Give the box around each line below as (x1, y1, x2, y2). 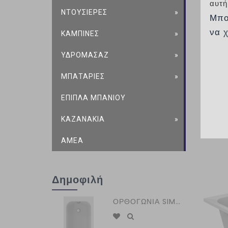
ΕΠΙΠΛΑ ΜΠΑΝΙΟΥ (61, 94, 126, 102)
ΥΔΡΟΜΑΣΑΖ (61, 51, 109, 59)
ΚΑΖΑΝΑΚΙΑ (61, 115, 105, 123)
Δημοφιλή (52, 173, 103, 187)
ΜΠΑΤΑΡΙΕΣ (61, 72, 105, 80)
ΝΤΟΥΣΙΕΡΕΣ (61, 8, 108, 16)
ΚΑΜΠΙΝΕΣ (61, 30, 100, 38)
